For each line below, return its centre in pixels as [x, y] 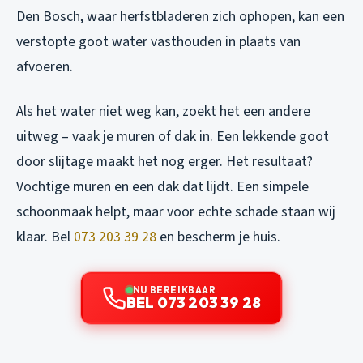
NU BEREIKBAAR [174, 289]
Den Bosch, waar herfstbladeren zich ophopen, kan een [180, 16]
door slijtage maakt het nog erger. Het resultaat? [164, 161]
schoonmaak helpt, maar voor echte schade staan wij [176, 211]
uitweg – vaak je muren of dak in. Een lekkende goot [173, 136]
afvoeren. [45, 66]
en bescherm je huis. [218, 237]
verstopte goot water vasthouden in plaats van [158, 41]
